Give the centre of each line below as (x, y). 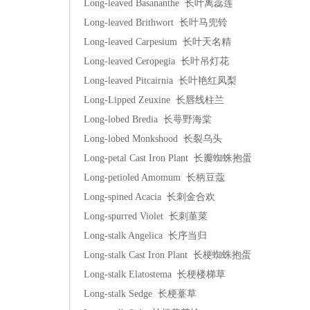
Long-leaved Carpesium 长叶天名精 (157, 42)
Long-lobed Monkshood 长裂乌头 (153, 139)
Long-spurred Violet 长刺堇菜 (146, 216)
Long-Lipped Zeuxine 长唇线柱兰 (154, 100)
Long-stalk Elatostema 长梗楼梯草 (155, 274)
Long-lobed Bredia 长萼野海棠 (148, 119)
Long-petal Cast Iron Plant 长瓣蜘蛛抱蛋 (168, 158)
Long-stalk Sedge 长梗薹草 (140, 294)
